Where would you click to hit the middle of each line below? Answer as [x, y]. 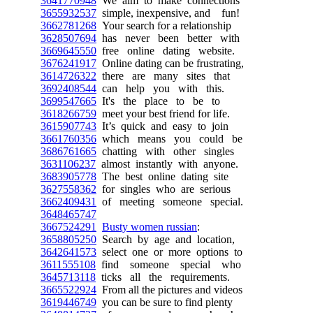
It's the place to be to [158, 101]
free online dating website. [166, 51]
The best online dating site [162, 176]
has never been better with [168, 38]
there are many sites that [163, 76]
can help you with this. [160, 88]
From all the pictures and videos [169, 290]
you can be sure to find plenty [165, 302]
